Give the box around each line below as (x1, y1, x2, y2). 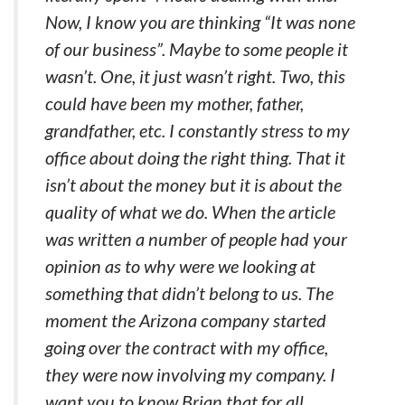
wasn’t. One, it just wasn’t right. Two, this (45, 65, 345, 87)
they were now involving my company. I (45, 363, 335, 385)
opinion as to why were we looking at (45, 255, 316, 277)
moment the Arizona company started (45, 309, 326, 331)
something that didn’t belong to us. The (45, 282, 334, 304)
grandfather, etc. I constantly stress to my (45, 119, 350, 141)
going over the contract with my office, (45, 336, 328, 358)
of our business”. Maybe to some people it (45, 38, 348, 60)
